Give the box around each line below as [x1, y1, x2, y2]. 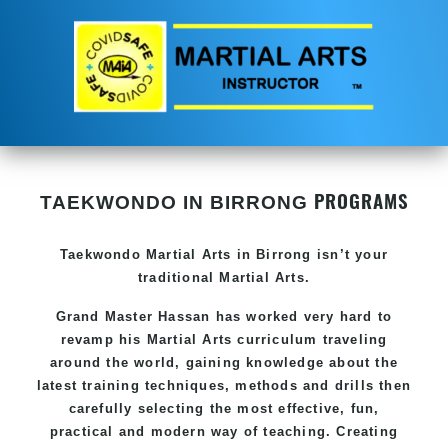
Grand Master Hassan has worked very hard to [55, 308, 393, 324]
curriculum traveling [232, 331, 388, 347]
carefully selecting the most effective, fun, [68, 400, 380, 416]
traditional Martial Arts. [138, 269, 310, 285]
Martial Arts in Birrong [146, 246, 312, 262]
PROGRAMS [313, 185, 409, 215]
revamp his [60, 331, 147, 347]
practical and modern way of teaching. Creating [49, 423, 399, 439]
